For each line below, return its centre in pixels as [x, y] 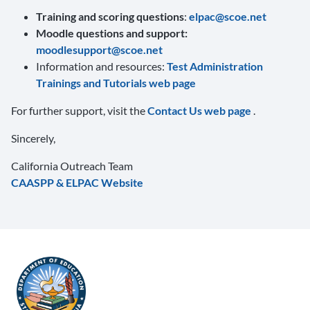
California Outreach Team [72, 166]
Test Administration [215, 66]
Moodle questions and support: [112, 33]
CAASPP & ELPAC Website [77, 182]
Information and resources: [101, 66]
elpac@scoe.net [228, 16]
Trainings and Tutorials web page [116, 83]
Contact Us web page [200, 110]
